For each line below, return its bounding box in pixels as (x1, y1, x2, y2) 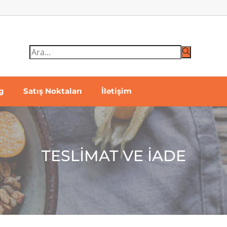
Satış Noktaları (23, 86, 82, 96)
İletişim (101, 86, 132, 96)
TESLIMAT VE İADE (41, 146, 186, 165)
